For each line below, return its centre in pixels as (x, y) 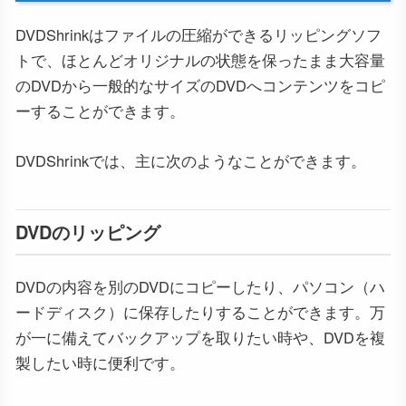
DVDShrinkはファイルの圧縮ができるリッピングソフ (198, 35)
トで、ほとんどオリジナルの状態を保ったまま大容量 (200, 60)
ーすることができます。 (100, 111)
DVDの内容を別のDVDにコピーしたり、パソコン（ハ (200, 286)
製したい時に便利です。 (100, 362)
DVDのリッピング (88, 231)
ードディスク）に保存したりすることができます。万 (200, 311)
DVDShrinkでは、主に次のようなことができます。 (191, 160)
